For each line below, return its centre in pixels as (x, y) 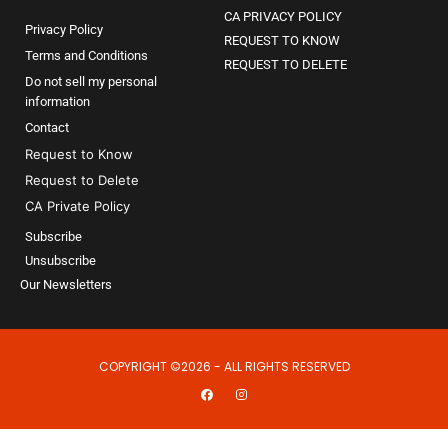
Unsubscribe (60, 261)
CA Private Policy (77, 206)
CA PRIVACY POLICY (283, 17)
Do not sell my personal (91, 82)
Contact (47, 128)
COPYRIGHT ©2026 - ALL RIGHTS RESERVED (224, 367)
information (57, 102)
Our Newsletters (66, 285)
